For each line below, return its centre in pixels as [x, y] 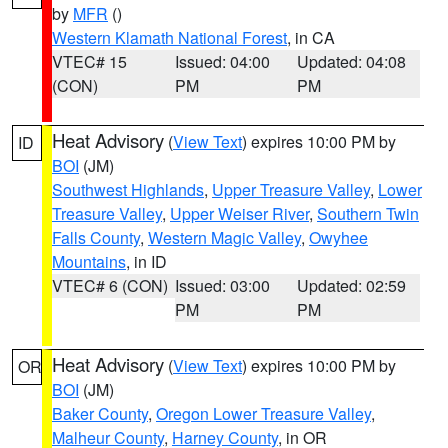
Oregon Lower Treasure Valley [263, 413]
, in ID [146, 261]
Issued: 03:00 [222, 285]
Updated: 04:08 [352, 61]
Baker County [100, 413]
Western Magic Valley [224, 237]
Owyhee [338, 237]
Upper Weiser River [239, 213]
